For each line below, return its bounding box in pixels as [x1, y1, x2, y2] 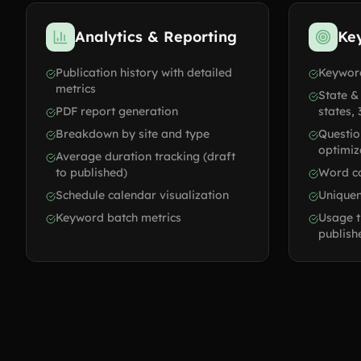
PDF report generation [56, 104, 178, 118]
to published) [56, 165, 127, 180]
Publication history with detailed [56, 65, 232, 80]
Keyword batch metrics [56, 210, 181, 225]
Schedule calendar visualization [56, 188, 229, 202]
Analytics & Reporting [75, 27, 237, 46]
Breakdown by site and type [56, 127, 210, 141]
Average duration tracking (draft [56, 149, 235, 164]
